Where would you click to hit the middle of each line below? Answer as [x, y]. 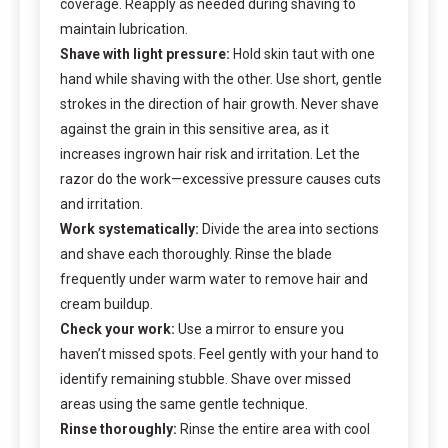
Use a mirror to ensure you [259, 329]
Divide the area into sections [289, 229]
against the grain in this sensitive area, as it [194, 129]
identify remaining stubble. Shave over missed [205, 379]
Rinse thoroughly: [118, 429]
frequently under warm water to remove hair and [214, 279]
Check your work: [117, 329]
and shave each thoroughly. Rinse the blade [196, 254]
